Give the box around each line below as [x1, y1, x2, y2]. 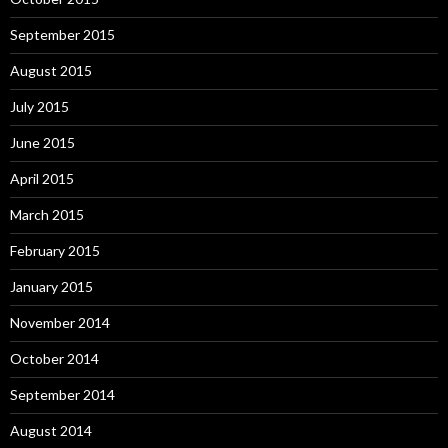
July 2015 [10, 98, 69, 115]
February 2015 [10, 242, 100, 259]
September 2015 [10, 26, 115, 43]
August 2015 [10, 62, 92, 79]
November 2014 [10, 314, 110, 331]
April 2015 [10, 170, 74, 187]
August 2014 [10, 422, 92, 439]
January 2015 [10, 278, 93, 295]
